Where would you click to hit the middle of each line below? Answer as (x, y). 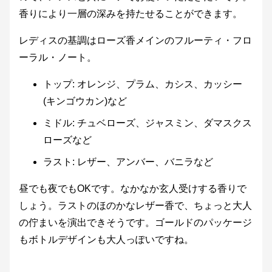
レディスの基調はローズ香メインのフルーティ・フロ (135, 41)
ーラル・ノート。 (58, 58)
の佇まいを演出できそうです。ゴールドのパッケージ (135, 223)
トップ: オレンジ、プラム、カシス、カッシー (143, 84)
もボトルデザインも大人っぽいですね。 (106, 240)
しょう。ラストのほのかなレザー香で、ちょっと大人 (135, 206)
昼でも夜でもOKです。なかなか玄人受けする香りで (133, 189)
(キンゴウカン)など (85, 101)
